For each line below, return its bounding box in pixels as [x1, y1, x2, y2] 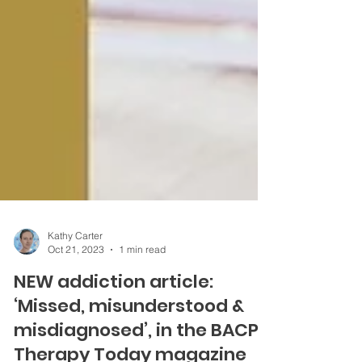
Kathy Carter [48, 259, 103, 271]
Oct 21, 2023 [48, 272, 104, 284]
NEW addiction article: [14, 298, 213, 323]
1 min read [119, 272, 166, 284]
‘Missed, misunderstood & [14, 322, 244, 347]
